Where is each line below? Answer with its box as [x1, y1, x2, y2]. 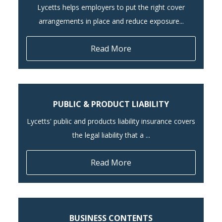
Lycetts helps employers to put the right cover [37, 2, 185, 12]
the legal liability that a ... [72, 130, 150, 140]
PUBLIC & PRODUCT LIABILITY [53, 98, 169, 110]
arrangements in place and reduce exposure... [38, 16, 184, 26]
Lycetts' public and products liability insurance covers [27, 116, 195, 126]
